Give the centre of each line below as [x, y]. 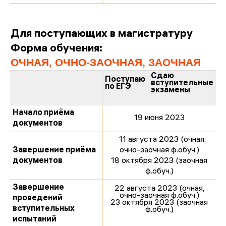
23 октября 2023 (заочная [159, 203]
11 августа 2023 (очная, [159, 140]
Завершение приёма [54, 151]
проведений [38, 199]
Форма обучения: [56, 49]
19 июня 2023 [159, 118]
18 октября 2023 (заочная [159, 161]
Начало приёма [43, 113]
